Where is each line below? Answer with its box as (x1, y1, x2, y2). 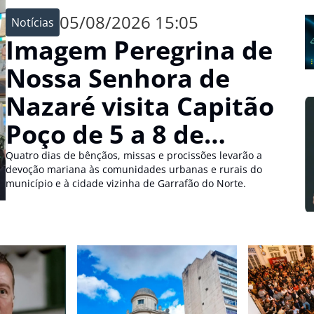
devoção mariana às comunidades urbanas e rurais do (6, 163, 262, 176)
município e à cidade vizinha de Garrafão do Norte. (6, 177, 246, 190)
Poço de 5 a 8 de (6, 117, 204, 151)
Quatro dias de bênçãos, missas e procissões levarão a (6, 149, 262, 162)
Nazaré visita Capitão (6, 89, 274, 123)
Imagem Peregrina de (6, 33, 273, 67)
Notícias (11, 15, 54, 30)
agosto (6, 145, 90, 179)
